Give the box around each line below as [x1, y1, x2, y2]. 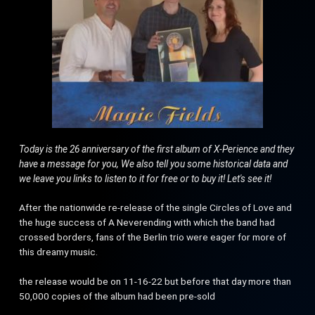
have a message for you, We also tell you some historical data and [19, 158, 288, 169]
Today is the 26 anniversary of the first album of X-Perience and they [19, 143, 295, 155]
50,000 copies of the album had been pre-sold [19, 290, 216, 302]
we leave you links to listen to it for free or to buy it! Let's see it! [19, 173, 272, 184]
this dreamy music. [19, 246, 98, 257]
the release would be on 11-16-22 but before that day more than [19, 276, 292, 287]
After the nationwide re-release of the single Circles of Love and [19, 202, 292, 213]
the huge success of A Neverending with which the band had [19, 217, 276, 228]
